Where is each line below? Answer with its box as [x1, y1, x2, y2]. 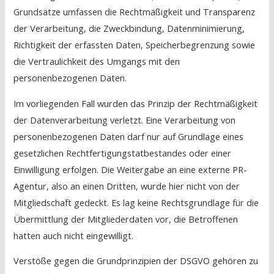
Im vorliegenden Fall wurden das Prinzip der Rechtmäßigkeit [13, 97, 258, 109]
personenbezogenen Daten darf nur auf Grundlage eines [13, 130, 244, 143]
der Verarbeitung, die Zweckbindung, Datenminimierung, [13, 21, 245, 34]
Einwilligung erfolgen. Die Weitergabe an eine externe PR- [13, 163, 248, 176]
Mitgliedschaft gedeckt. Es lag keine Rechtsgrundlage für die [13, 196, 259, 209]
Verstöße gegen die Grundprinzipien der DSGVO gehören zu [13, 254, 259, 267]
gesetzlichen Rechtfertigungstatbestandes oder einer [13, 146, 232, 159]
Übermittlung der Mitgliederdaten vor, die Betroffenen [13, 212, 239, 225]
